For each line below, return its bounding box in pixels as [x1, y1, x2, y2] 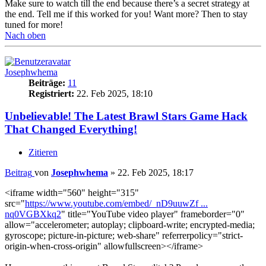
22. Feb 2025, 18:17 [118, 167, 194, 178]
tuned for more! [5, 19, 63, 30]
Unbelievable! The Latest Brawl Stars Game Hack [5, 110, 248, 123]
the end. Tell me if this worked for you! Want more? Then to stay [5, 8, 248, 19]
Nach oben [5, 30, 46, 40]
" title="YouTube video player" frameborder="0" [61, 209, 245, 220]
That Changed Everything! [5, 123, 137, 136]
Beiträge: [28, 77, 65, 88]
